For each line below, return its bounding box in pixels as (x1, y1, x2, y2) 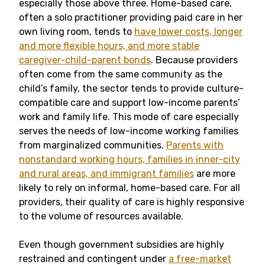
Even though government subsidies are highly (19, 239, 224, 250)
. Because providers (151, 54, 238, 66)
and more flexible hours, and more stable (19, 40, 199, 51)
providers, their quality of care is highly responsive (19, 196, 244, 208)
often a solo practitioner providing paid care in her (19, 12, 243, 23)
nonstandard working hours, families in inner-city (19, 154, 240, 165)
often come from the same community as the (19, 69, 222, 80)
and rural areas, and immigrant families (19, 168, 194, 179)
